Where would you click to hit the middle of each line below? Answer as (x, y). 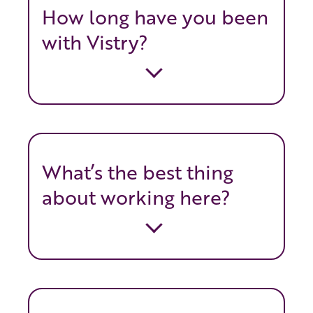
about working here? (136, 197)
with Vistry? (95, 42)
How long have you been (155, 17)
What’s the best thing (138, 172)
